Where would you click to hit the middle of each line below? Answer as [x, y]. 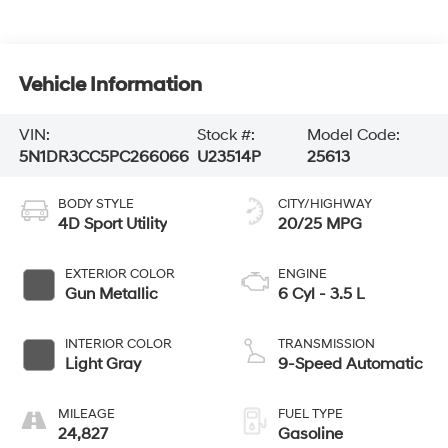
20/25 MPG [320, 224]
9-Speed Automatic [350, 364]
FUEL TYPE [310, 414]
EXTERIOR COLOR [119, 274]
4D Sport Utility [112, 224]
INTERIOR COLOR [118, 344]
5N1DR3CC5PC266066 [103, 156]
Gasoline [310, 434]
